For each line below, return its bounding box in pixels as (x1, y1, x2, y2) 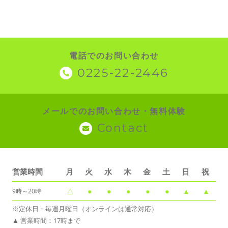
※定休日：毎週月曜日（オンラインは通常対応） (12, 204, 158, 214)
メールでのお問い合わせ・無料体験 (42, 105, 186, 117)
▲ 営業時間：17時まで (12, 216, 80, 225)
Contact (97, 121, 149, 135)
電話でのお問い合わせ (69, 50, 159, 62)
